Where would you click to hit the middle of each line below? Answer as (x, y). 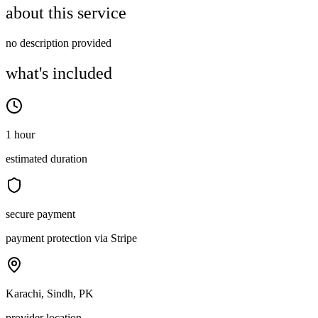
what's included (59, 73)
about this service (66, 13)
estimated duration (46, 159)
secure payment (40, 214)
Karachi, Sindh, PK (50, 294)
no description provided (59, 43)
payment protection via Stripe (71, 238)
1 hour (20, 135)
